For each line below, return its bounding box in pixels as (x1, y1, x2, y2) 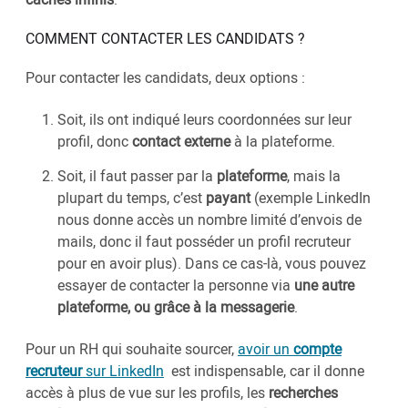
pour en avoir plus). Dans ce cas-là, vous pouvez (57, 253, 366, 274)
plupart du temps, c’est (57, 188, 206, 209)
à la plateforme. (230, 131, 335, 152)
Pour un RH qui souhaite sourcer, (25, 339, 238, 360)
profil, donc (57, 131, 132, 152)
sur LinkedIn (82, 361, 164, 382)
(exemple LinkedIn (254, 188, 371, 209)
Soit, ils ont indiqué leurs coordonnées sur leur (57, 109, 352, 130)
